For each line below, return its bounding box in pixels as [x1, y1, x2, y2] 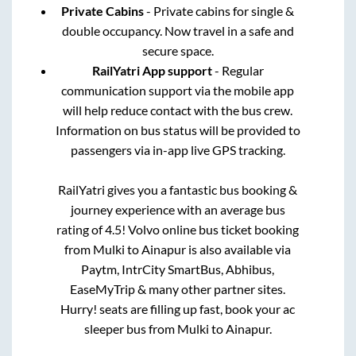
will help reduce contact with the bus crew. [63, 103, 293, 118]
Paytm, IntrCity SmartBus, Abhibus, [81, 261, 275, 277]
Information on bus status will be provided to [55, 122, 300, 138]
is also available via [186, 242, 292, 257]
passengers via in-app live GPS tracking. [70, 142, 285, 158]
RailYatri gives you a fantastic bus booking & [58, 182, 298, 198]
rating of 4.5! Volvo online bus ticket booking [56, 222, 300, 238]
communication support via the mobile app [61, 83, 295, 99]
